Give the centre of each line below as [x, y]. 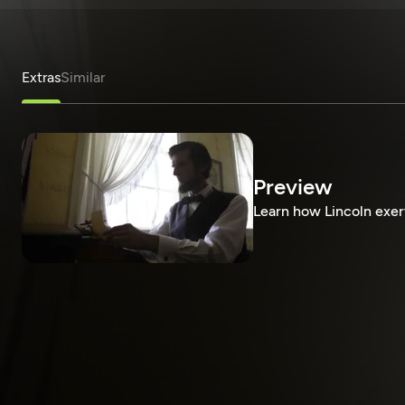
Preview [293, 187]
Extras [41, 77]
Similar [83, 77]
